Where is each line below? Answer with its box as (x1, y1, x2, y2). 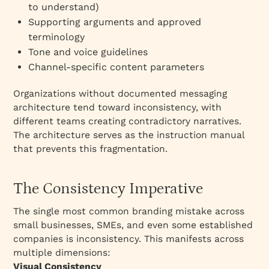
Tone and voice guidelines (28, 46, 148, 58)
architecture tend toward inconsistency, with (13, 101, 222, 113)
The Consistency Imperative (13, 180, 204, 198)
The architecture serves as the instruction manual (13, 128, 245, 141)
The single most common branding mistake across (13, 205, 245, 217)
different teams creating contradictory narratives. (13, 115, 242, 127)
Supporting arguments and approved (28, 16, 202, 28)
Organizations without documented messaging (13, 87, 228, 99)
